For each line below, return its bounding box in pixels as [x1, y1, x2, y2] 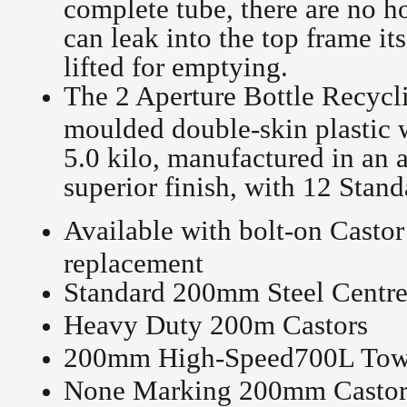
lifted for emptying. [64, 51, 288, 79]
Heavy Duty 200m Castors [64, 309, 368, 341]
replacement [64, 247, 203, 275]
